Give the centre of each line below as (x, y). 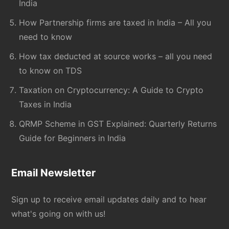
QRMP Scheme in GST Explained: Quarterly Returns (118, 123)
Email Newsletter (54, 173)
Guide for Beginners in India (73, 138)
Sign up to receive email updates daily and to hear (109, 199)
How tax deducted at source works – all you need (116, 56)
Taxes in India (45, 104)
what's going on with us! (59, 213)
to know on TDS (51, 70)
